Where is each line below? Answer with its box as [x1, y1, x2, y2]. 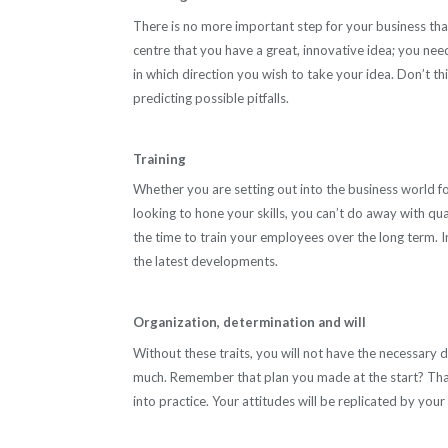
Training [133, 150, 186, 167]
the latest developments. [133, 253, 278, 270]
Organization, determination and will [133, 314, 366, 331]
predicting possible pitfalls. [133, 89, 289, 106]
